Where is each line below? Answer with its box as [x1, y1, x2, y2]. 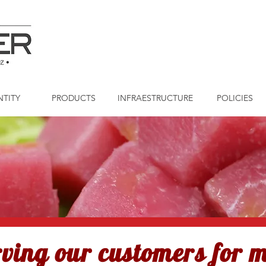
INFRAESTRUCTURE [117, 93, 193, 103]
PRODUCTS [52, 93, 96, 103]
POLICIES [217, 93, 253, 103]
